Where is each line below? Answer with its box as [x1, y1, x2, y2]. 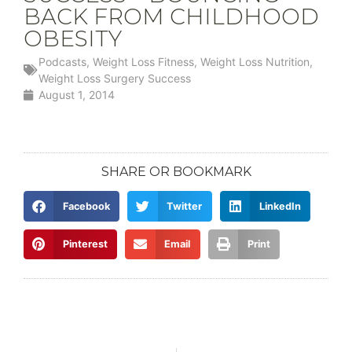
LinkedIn [258, 200, 301, 212]
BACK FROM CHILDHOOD [24, 3, 319, 31]
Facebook [62, 200, 110, 212]
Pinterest [62, 238, 108, 251]
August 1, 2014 [38, 88, 115, 102]
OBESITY [24, 25, 122, 53]
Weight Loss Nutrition [200, 55, 310, 69]
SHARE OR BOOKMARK [101, 164, 251, 180]
